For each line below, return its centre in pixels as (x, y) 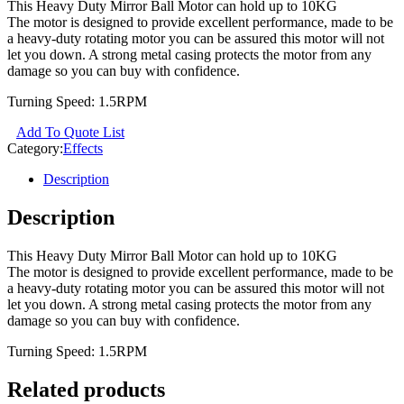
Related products (86, 389)
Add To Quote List (70, 133)
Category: (35, 149)
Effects (83, 149)
